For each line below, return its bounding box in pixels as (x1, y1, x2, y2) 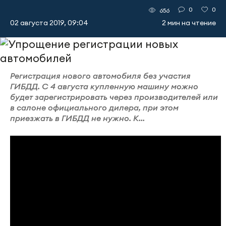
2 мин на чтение (162, 18, 216, 27)
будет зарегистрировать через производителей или (10, 91, 218, 102)
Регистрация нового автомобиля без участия (10, 70, 191, 81)
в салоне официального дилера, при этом (10, 102, 179, 112)
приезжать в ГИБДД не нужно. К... (10, 112, 145, 123)
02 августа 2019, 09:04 (10, 18, 88, 27)
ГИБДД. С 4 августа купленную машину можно (10, 81, 198, 91)
